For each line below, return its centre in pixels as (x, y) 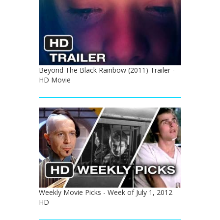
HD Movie (55, 80)
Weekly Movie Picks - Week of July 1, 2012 (106, 192)
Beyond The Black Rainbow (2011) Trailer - (107, 70)
